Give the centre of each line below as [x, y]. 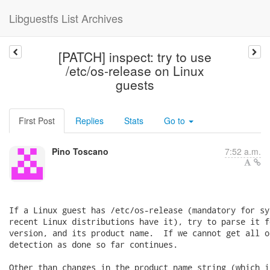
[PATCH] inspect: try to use [135, 57]
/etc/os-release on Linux [135, 71]
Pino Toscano [80, 151]
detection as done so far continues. [93, 244]
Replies [89, 121]
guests [135, 84]
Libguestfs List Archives [66, 18]
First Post [37, 121]
